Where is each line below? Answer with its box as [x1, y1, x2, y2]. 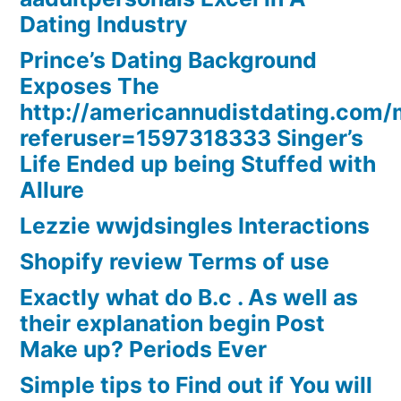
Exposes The [20, 73, 159, 100]
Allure [20, 176, 84, 204]
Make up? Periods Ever [20, 336, 267, 363]
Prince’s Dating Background [20, 47, 317, 74]
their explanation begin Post [20, 310, 325, 337]
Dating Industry [20, 11, 188, 38]
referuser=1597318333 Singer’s [20, 124, 363, 152]
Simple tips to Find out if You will [20, 371, 372, 399]
